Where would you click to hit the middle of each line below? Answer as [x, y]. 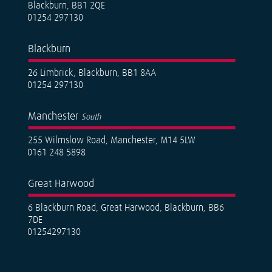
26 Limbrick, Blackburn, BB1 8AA [92, 73]
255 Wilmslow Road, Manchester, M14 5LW [112, 141]
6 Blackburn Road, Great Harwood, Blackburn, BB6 [126, 208]
